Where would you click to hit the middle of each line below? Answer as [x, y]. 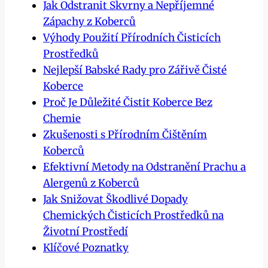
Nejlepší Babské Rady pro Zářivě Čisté [135, 70]
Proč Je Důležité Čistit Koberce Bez [128, 103]
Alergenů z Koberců [91, 183]
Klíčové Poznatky [86, 248]
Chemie [62, 119]
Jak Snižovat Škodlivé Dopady [115, 200]
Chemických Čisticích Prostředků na [133, 216]
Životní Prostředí [86, 232]
